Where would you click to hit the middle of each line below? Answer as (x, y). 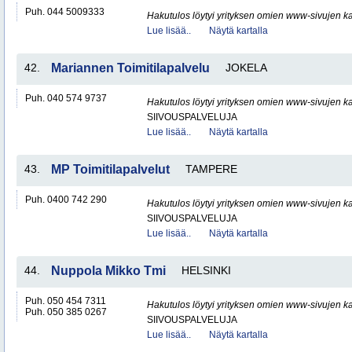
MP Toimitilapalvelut (110, 169)
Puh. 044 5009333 (65, 12)
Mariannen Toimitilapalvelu (130, 68)
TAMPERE (211, 169)
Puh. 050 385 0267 (66, 312)
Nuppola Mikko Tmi (108, 271)
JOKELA (246, 68)
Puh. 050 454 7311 (66, 301)
